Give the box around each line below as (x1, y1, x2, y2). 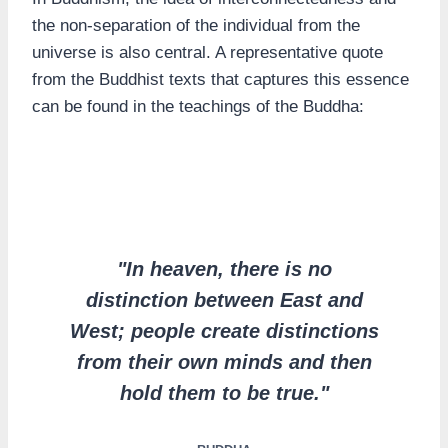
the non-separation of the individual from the (32, 16, 360, 36)
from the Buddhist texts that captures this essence (32, 70, 409, 90)
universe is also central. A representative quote (32, 43, 383, 63)
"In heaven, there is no (116, 258, 332, 281)
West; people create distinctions (69, 320, 379, 343)
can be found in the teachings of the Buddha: (32, 97, 364, 117)
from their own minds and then (76, 351, 372, 374)
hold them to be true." (119, 382, 329, 405)
